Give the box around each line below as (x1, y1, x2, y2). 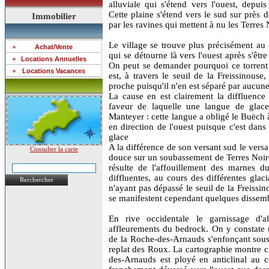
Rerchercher (20, 176, 53, 183)
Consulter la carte (30, 145, 78, 153)
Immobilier (32, 11, 76, 21)
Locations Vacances (22, 67, 85, 74)
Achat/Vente (34, 43, 73, 50)
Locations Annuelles (20, 55, 86, 62)
